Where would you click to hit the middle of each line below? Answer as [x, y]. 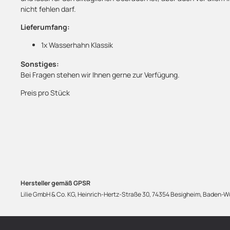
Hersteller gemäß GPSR [55, 183]
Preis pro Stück [45, 93]
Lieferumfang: [45, 27]
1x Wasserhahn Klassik [77, 45]
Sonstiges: [40, 64]
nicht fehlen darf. [48, 9]
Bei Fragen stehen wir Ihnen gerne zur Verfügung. [100, 75]
